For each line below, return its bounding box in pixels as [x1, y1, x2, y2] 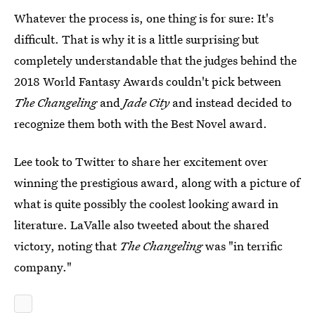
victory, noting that [14, 238, 120, 254]
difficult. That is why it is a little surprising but [14, 31, 259, 47]
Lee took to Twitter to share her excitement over [14, 153, 268, 169]
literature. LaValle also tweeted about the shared [14, 217, 269, 233]
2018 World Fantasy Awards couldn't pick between [14, 73, 281, 89]
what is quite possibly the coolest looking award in [14, 195, 278, 212]
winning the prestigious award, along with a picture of [14, 174, 300, 191]
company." [14, 259, 72, 275]
